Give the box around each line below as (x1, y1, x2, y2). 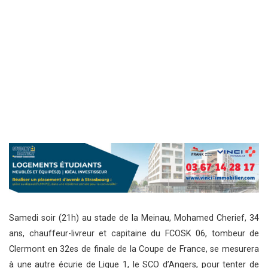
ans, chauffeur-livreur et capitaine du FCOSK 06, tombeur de (9, 229, 259, 239)
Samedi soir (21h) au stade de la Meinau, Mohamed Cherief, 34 (9, 213, 259, 224)
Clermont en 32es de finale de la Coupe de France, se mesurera (9, 244, 259, 255)
